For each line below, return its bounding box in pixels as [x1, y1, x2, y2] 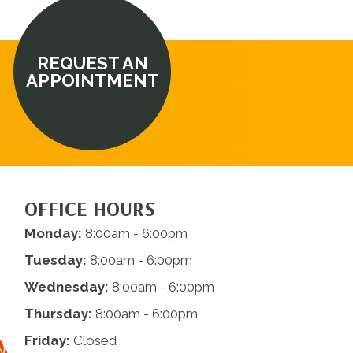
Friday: [24, 333, 70, 349]
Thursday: [24, 306, 92, 322]
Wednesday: [24, 279, 109, 295]
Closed [69, 333, 117, 349]
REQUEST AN [36, 53, 148, 74]
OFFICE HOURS [24, 195, 155, 222]
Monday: [24, 225, 82, 242]
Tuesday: [24, 252, 87, 269]
